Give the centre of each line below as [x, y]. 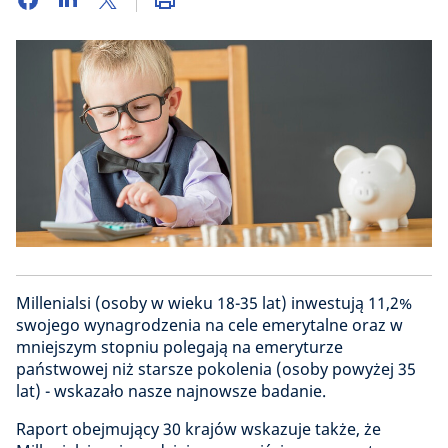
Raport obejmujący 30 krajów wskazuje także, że [198, 428]
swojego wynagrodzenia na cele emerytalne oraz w [209, 324]
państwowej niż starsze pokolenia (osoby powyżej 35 [216, 368]
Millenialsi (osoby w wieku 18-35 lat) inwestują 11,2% [214, 302]
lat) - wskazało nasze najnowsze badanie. [171, 390]
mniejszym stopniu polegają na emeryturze [179, 346]
